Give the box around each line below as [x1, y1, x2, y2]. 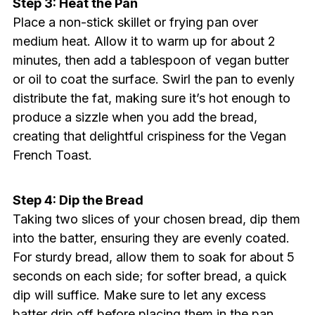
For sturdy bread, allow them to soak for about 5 [12, 250, 295, 265]
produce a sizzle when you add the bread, [12, 110, 257, 125]
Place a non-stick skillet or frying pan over [12, 15, 258, 30]
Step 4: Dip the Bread [12, 193, 143, 208]
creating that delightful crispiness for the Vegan [12, 129, 286, 144]
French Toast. [12, 148, 92, 163]
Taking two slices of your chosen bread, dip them [12, 212, 300, 227]
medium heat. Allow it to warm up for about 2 [12, 34, 276, 49]
